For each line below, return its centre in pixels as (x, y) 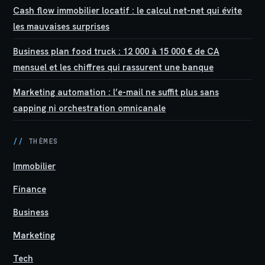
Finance (30, 189)
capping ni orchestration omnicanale (89, 108)
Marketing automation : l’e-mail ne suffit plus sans (116, 92)
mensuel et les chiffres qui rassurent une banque (113, 67)
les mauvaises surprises (61, 26)
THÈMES (41, 141)
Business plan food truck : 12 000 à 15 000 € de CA (116, 51)
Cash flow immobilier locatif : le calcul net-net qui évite (127, 10)
